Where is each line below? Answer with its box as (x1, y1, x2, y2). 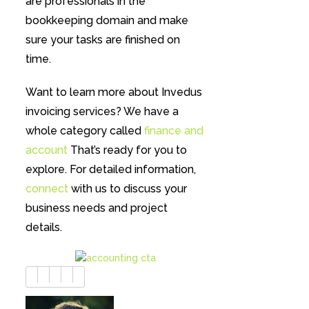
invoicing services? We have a (25, 104, 179, 118)
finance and (143, 123, 203, 137)
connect (25, 181, 68, 195)
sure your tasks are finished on (25, 33, 180, 47)
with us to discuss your (68, 181, 187, 195)
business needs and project (25, 201, 168, 215)
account (25, 143, 68, 157)
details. (25, 220, 62, 234)
